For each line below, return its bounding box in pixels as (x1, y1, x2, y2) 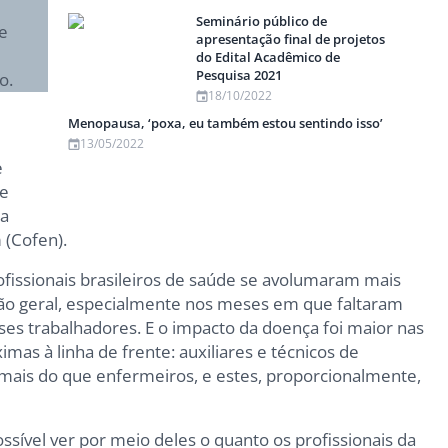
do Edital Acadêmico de (196, 48, 341, 67)
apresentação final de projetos (196, 30, 386, 49)
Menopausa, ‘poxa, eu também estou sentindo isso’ (67, 114, 383, 133)
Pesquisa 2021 (196, 66, 283, 85)
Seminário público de (196, 12, 328, 31)
